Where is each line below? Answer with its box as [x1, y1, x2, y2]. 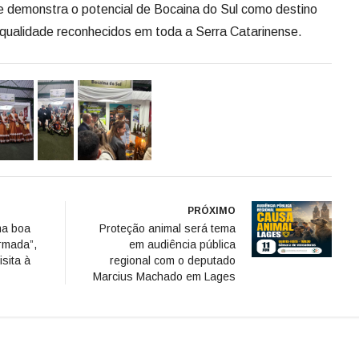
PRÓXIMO [188, 204, 236, 216]
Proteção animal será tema [99, 221, 236, 235]
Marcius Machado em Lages [93, 269, 236, 283]
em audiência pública [129, 237, 236, 251]
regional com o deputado [110, 253, 236, 267]
